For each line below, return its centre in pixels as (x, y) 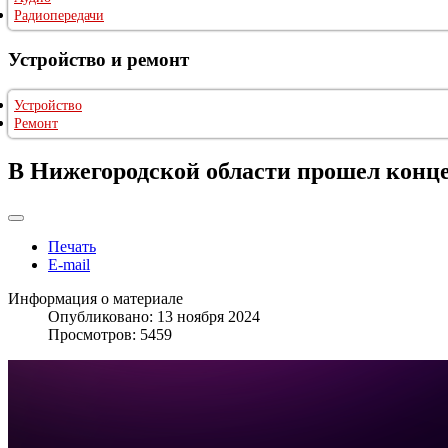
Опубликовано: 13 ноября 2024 (154, 317)
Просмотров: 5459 (110, 335)
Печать (72, 247)
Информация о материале (95, 299)
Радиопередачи (59, 16)
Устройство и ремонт (98, 59)
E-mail (69, 265)
